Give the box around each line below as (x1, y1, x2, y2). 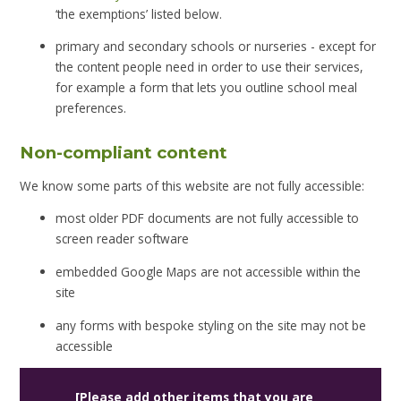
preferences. (55, 99, 127, 117)
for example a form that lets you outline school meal (55, 79, 358, 97)
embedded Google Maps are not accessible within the (55, 262, 362, 280)
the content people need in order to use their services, (55, 58, 364, 76)
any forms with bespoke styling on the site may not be (55, 316, 367, 334)
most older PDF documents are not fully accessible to (55, 209, 360, 227)
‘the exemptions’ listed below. (55, 4, 223, 22)
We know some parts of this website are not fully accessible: (20, 176, 365, 194)
